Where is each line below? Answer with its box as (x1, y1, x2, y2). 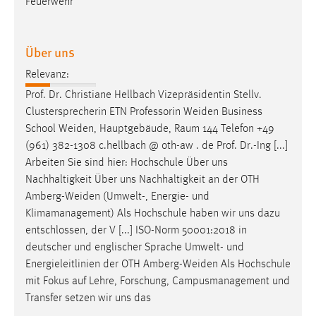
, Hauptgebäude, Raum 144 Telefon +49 (94, 123, 274, 135)
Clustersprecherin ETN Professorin (25, 107, 183, 119)
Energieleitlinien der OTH (25, 259, 143, 271)
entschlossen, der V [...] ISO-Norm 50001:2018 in (25, 225, 247, 237)
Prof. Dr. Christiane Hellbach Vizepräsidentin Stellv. (25, 90, 262, 102)
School (25, 123, 59, 135)
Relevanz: (25, 69, 69, 81)
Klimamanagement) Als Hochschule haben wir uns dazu (25, 208, 280, 220)
